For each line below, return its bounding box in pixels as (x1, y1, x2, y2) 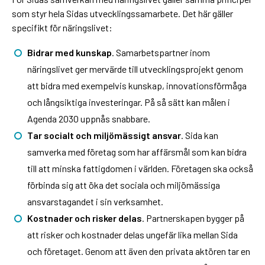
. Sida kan (180, 129, 218, 141)
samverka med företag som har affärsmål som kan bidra (27, 146, 247, 157)
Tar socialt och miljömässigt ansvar (27, 129, 181, 141)
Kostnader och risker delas (27, 212, 142, 224)
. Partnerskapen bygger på (141, 212, 244, 224)
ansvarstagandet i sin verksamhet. (27, 195, 163, 207)
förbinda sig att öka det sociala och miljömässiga (27, 179, 220, 190)
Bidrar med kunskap (27, 46, 112, 58)
